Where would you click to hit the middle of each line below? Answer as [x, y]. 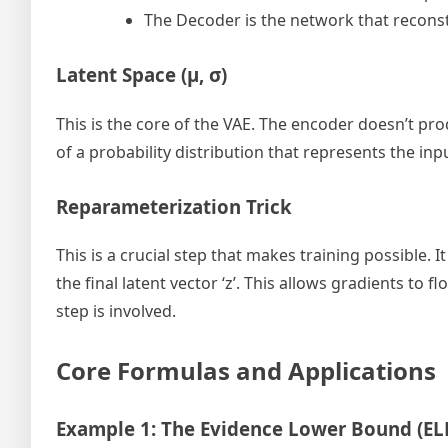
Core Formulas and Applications [246, 371]
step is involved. [116, 311]
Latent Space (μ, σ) [141, 74]
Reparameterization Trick [174, 206]
